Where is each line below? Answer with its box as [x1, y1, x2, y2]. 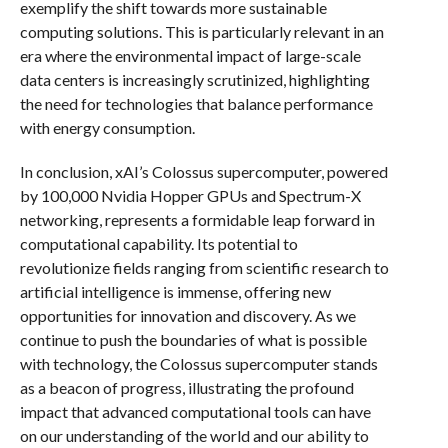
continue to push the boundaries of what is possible [19, 330, 367, 349]
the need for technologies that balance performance [19, 94, 373, 113]
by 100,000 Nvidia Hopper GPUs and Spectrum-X [19, 186, 361, 205]
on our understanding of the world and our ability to [19, 426, 369, 445]
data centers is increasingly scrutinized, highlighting [19, 70, 370, 89]
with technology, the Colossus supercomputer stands [19, 354, 378, 373]
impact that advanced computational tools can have [19, 402, 371, 421]
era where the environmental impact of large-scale [19, 46, 361, 65]
